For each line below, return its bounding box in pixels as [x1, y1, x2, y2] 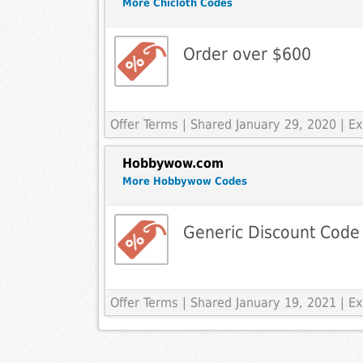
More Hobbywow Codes [122, 175, 247, 188]
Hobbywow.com [122, 156, 224, 172]
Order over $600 [182, 44, 311, 65]
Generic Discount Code [182, 222, 360, 243]
